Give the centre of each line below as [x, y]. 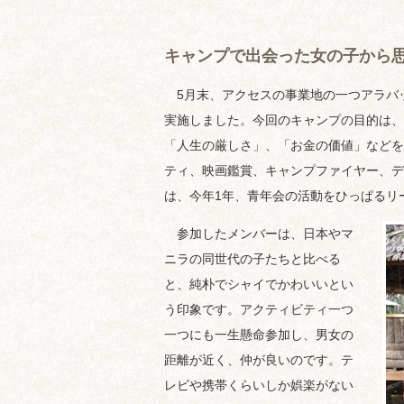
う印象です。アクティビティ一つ [259, 309]
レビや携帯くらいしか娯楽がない [259, 385]
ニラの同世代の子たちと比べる [252, 259]
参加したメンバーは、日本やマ [259, 234]
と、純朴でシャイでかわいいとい [259, 284]
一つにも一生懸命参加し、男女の [259, 335]
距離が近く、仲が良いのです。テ [259, 360]
